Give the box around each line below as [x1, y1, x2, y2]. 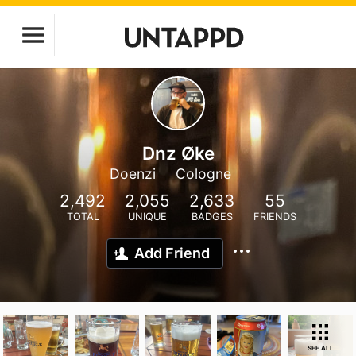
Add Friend [134, 245, 210, 261]
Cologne [175, 165, 231, 182]
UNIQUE [128, 211, 167, 222]
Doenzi [109, 165, 156, 182]
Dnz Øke [141, 142, 215, 164]
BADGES [191, 211, 233, 222]
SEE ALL [307, 344, 334, 352]
